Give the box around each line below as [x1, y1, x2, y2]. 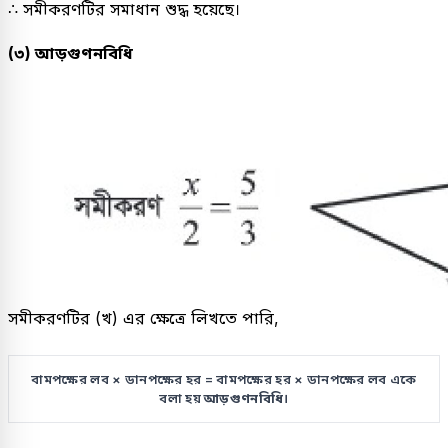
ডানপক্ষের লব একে [303, 371, 417, 388]
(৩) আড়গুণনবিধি [8, 43, 133, 64]
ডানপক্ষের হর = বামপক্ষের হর [121, 371, 295, 388]
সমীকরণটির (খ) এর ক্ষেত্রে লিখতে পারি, [8, 308, 279, 329]
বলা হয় [159, 390, 205, 407]
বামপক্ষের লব [31, 371, 113, 388]
